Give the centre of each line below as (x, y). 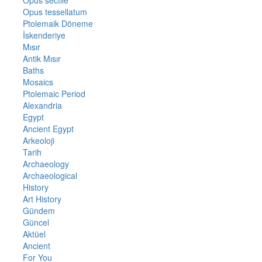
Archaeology (46, 164)
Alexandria (42, 106)
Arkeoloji (38, 141)
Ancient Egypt (48, 129)
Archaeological (50, 176)
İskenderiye (44, 35)
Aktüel (34, 234)
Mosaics (38, 82)
